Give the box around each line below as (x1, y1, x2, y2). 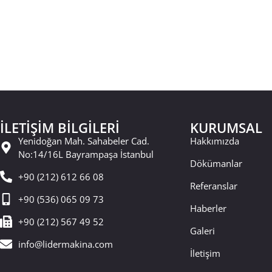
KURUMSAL (189, 118, 262, 137)
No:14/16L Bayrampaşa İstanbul (18, 148, 154, 160)
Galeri (189, 224, 215, 237)
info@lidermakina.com (18, 237, 113, 250)
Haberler (189, 202, 226, 214)
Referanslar (189, 179, 237, 192)
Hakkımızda (189, 134, 239, 147)
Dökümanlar (189, 157, 242, 169)
